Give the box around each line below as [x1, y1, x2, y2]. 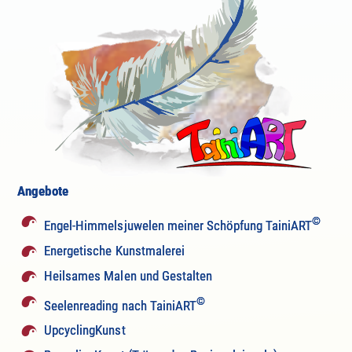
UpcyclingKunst [44, 322, 126, 339]
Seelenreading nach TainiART [44, 297, 196, 313]
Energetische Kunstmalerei [44, 242, 185, 258]
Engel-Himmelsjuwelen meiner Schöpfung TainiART [44, 217, 313, 233]
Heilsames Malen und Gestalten [44, 267, 212, 284]
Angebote [17, 182, 68, 199]
